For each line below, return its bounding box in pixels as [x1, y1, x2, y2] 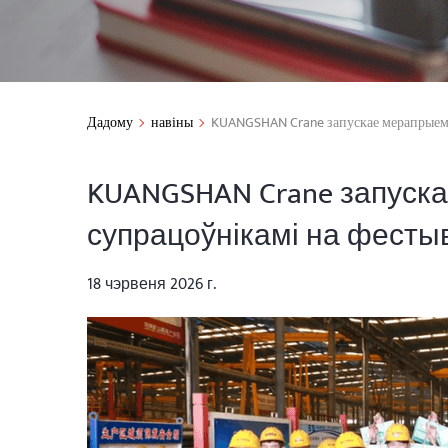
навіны [151, 111, 193, 134]
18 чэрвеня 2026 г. [87, 271, 216, 298]
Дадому [87, 111, 133, 134]
